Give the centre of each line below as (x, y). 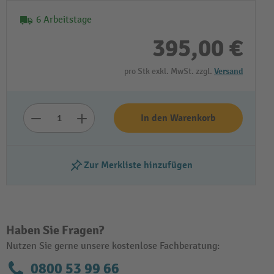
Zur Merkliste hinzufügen (138, 165)
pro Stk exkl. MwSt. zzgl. (169, 71)
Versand (228, 71)
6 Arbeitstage (64, 20)
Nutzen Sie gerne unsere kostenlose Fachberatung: (113, 246)
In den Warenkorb (178, 118)
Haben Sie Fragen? (55, 230)
